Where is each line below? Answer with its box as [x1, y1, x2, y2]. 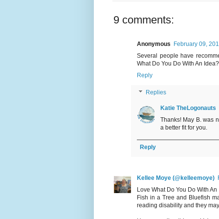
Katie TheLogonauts [160, 105, 216, 112]
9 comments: [113, 14, 174, 26]
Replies [146, 89, 167, 96]
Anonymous [137, 41, 171, 48]
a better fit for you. [160, 124, 207, 131]
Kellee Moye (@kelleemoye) [137, 175, 215, 182]
